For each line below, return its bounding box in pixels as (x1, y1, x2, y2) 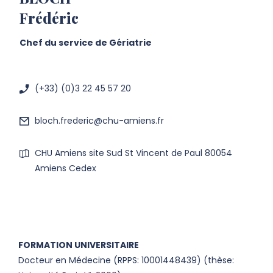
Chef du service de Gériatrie (19, 37, 152, 49)
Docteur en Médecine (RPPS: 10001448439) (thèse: (18, 254, 234, 266)
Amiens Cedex (35, 162, 96, 174)
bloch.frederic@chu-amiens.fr (35, 115, 164, 127)
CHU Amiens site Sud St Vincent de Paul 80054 (35, 147, 232, 159)
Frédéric (19, 8, 79, 27)
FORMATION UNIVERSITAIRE (18, 239, 139, 251)
